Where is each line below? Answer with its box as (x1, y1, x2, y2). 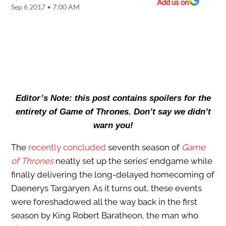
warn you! (93, 121, 133, 131)
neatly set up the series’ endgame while (53, 156, 212, 166)
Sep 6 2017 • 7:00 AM (11, 3, 80, 12)
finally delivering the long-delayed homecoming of (11, 169, 214, 180)
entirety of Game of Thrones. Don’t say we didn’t (15, 107, 211, 117)
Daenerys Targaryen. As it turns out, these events (11, 183, 202, 194)
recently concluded (28, 142, 106, 153)
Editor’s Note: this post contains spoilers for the (15, 93, 211, 103)
